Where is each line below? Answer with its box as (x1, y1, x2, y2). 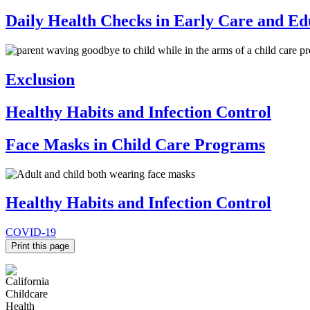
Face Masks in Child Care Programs (6, 135, 265, 154)
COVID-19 (6, 226, 56, 239)
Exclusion (6, 70, 75, 89)
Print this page (11, 241, 69, 252)
